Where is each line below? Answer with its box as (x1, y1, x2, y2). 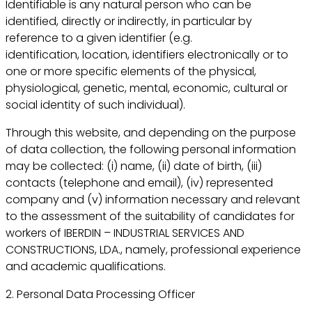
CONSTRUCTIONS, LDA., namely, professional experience (6, 241, 302, 258)
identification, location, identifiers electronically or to (6, 46, 289, 63)
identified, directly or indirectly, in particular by (6, 13, 253, 29)
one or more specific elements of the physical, (6, 63, 257, 79)
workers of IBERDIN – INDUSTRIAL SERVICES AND (6, 224, 245, 241)
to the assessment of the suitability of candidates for (6, 208, 295, 224)
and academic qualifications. (6, 258, 166, 274)
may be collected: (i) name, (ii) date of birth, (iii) (6, 157, 263, 174)
